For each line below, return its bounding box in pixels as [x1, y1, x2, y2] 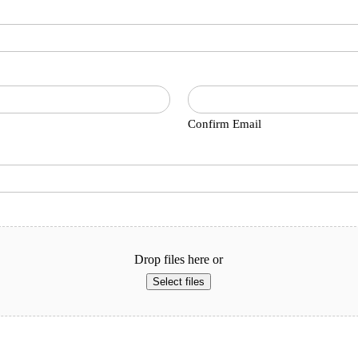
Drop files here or [134, 253, 224, 267]
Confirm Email [188, 117, 262, 131]
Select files [153, 276, 205, 288]
